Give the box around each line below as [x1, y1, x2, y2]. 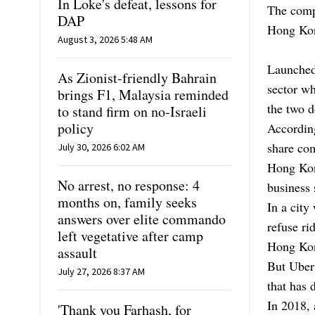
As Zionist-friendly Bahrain [58, 67, 217, 87]
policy [58, 118, 94, 138]
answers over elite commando [58, 209, 226, 229]
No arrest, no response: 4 [58, 175, 200, 195]
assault [58, 243, 97, 262]
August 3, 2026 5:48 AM [58, 32, 153, 46]
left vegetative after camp [58, 226, 203, 245]
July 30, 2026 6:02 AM [58, 140, 145, 153]
